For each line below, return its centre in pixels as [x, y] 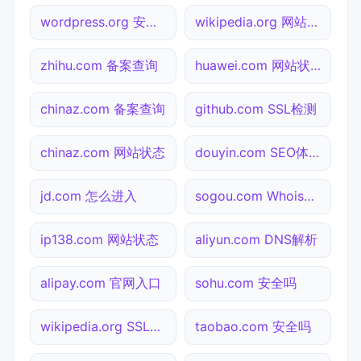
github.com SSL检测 [256, 108]
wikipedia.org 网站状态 [312, 21]
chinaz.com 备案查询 [103, 108]
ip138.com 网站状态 [100, 239]
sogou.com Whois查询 [309, 195]
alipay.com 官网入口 [101, 282]
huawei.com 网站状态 [315, 65]
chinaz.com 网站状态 [103, 152]
